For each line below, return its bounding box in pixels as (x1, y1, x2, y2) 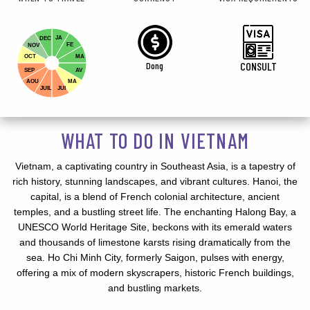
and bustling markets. (108, 282, 202, 293)
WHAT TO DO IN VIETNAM (60, 127, 250, 153)
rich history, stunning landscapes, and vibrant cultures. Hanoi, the (12, 175, 298, 187)
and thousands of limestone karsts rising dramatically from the (19, 236, 291, 248)
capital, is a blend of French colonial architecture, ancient (30, 190, 280, 202)
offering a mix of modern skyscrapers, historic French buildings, (16, 266, 294, 278)
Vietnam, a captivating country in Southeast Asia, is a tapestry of (15, 160, 295, 172)
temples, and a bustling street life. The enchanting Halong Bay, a (14, 206, 296, 217)
